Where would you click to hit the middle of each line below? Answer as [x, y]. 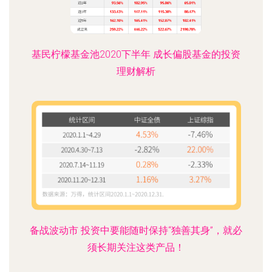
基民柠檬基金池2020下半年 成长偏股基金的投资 [136, 54]
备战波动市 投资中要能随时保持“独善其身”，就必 [136, 230]
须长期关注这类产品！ [136, 247]
